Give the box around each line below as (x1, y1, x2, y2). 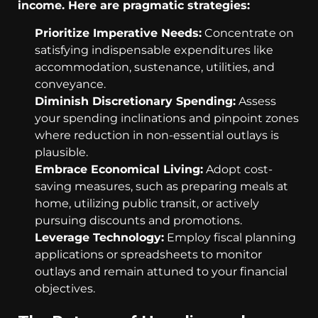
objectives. (35, 281, 95, 295)
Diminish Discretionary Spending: (35, 94, 236, 108)
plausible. (35, 145, 88, 159)
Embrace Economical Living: (35, 162, 203, 176)
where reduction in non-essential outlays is (35, 128, 279, 142)
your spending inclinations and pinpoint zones (35, 111, 299, 125)
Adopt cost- (203, 162, 273, 176)
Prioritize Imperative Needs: (35, 26, 202, 40)
